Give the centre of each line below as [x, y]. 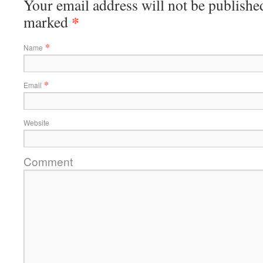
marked [48, 22]
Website [36, 122]
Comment [48, 161]
